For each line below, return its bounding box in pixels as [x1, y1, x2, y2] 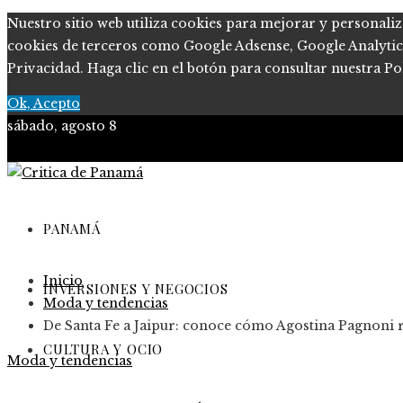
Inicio [43, 273, 83, 289]
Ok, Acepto [7, 95, 80, 112]
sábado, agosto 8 [7, 118, 117, 134]
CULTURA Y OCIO [43, 340, 164, 358]
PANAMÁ [43, 219, 101, 237]
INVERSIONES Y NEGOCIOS [43, 280, 228, 298]
